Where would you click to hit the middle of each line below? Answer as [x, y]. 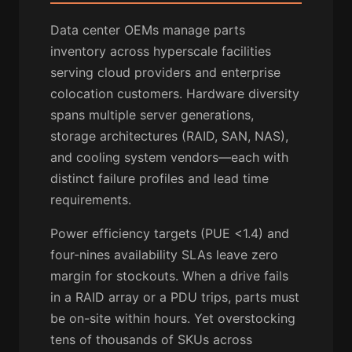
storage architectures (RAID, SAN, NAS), [169, 136]
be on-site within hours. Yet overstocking [173, 319]
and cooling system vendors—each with [169, 158]
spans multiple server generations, [152, 115]
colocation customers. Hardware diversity [175, 94]
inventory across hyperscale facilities [161, 51]
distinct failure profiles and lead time [159, 179]
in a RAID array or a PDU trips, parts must [175, 297]
